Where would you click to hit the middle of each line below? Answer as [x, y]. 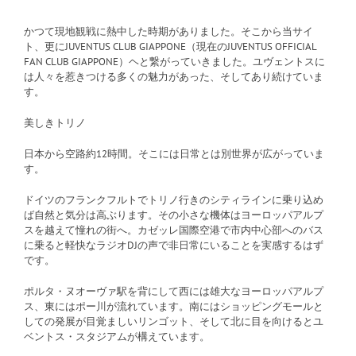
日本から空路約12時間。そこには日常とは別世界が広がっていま [174, 154]
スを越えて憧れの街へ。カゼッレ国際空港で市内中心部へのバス [174, 230]
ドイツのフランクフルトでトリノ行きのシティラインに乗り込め [174, 200]
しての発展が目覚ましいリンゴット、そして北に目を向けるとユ [174, 322]
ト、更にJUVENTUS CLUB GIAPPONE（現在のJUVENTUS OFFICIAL [170, 47]
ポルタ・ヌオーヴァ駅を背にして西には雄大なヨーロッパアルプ [174, 292]
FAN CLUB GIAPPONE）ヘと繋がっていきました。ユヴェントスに [174, 62]
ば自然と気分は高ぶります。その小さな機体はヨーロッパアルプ [174, 215]
